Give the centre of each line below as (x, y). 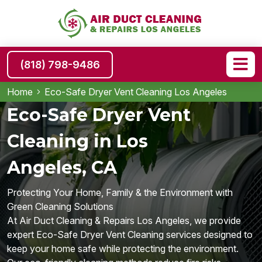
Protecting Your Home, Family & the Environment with (120, 192)
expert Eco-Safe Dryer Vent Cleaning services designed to (130, 235)
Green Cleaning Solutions (60, 206)
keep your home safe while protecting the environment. (123, 249)
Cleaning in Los (77, 141)
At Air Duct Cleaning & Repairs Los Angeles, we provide (124, 220)
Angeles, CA (62, 168)
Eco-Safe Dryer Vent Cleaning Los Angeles (136, 92)
